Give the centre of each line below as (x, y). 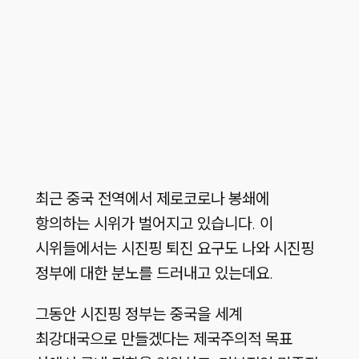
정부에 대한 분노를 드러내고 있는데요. (154, 273)
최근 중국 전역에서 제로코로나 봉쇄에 (152, 199)
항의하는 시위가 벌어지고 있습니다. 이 (154, 224)
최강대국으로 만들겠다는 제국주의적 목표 (163, 339)
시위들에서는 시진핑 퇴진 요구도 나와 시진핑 (174, 248)
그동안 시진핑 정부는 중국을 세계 (138, 314)
